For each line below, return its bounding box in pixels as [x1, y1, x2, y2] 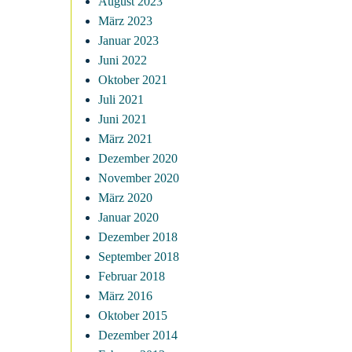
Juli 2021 [98, 93, 144, 106]
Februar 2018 [98, 269, 165, 283]
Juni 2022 [98, 53, 147, 67]
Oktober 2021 [98, 73, 167, 86]
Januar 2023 [98, 34, 159, 47]
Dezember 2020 [98, 152, 178, 165]
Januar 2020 [98, 211, 159, 224]
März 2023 [98, 14, 152, 27]
